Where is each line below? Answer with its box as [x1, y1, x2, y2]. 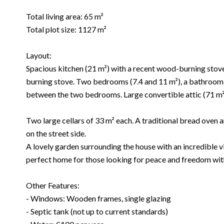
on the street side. [26, 128, 86, 138]
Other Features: [26, 180, 79, 190]
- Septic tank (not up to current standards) [26, 206, 168, 216]
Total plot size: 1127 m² [26, 24, 106, 34]
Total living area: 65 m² [26, 11, 103, 21]
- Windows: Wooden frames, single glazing [26, 193, 171, 203]
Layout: [26, 50, 51, 60]
